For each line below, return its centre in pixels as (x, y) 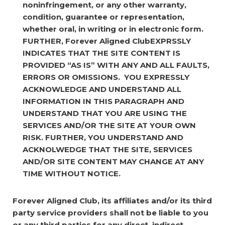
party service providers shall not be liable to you (110, 212)
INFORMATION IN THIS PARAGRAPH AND (103, 101)
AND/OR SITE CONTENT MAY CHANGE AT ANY (113, 161)
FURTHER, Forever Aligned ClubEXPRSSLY (107, 41)
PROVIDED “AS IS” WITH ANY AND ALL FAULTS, (116, 65)
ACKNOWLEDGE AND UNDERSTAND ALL (102, 89)
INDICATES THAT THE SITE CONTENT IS (101, 53)
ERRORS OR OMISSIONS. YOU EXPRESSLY (106, 77)
